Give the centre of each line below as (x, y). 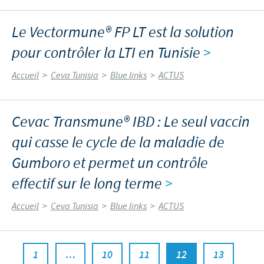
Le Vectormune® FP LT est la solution (123, 32)
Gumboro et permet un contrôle (110, 163)
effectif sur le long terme (88, 184)
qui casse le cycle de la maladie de (118, 143)
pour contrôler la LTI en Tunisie (108, 53)
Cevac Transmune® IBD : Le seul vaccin (131, 122)
